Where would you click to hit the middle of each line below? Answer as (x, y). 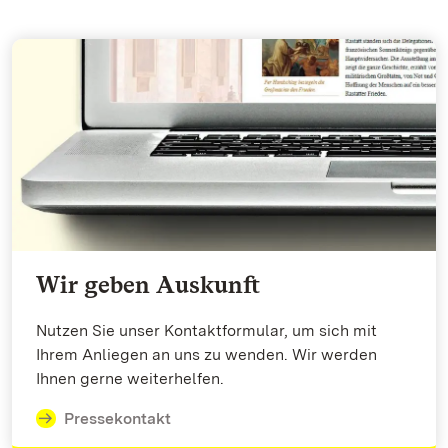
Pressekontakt (117, 418)
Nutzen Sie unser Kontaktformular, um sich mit (206, 330)
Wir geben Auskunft (148, 284)
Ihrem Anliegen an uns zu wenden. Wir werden (206, 354)
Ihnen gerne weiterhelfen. (130, 378)
